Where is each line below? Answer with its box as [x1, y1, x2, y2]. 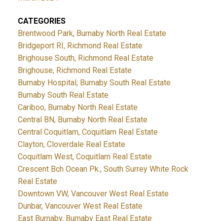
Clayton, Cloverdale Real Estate [17, 140, 125, 149]
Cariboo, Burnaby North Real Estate [17, 103, 138, 112]
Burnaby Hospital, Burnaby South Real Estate [17, 78, 171, 88]
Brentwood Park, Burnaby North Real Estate [17, 29, 166, 38]
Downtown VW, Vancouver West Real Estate [17, 189, 169, 199]
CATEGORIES [17, 16, 66, 26]
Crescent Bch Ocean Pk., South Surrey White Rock [17, 164, 188, 174]
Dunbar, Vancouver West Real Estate [17, 201, 143, 211]
